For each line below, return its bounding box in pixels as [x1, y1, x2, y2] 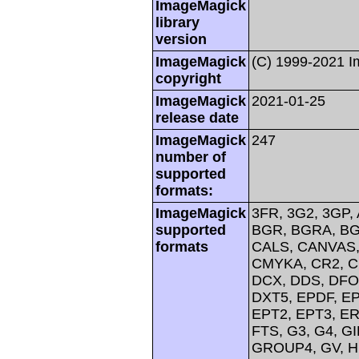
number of [155, 148, 226, 165]
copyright [155, 70, 221, 87]
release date [155, 109, 239, 126]
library [155, 14, 200, 30]
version [155, 30, 207, 47]
